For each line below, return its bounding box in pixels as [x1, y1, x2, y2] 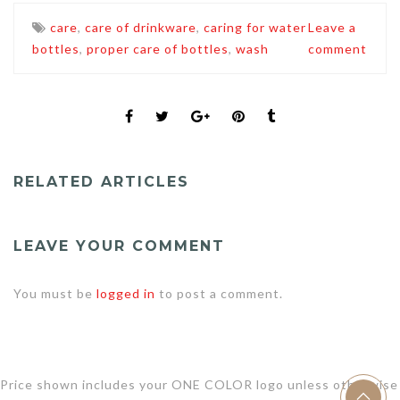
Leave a [308, 20, 357, 36]
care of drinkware [85, 20, 196, 36]
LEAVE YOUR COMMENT [13, 237, 225, 255]
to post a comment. [155, 286, 283, 302]
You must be [13, 286, 96, 302]
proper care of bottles [87, 41, 229, 57]
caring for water [204, 20, 306, 36]
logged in [96, 286, 155, 302]
